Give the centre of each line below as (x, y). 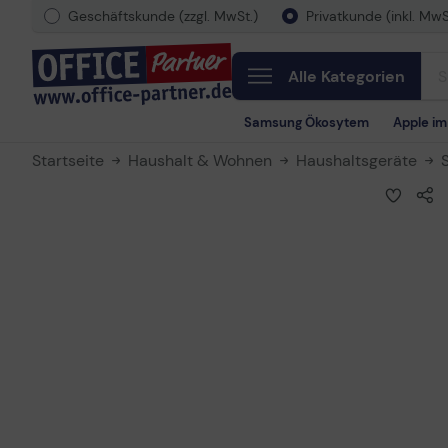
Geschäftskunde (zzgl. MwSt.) (163, 16)
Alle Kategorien (346, 76)
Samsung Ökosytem (306, 122)
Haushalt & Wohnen (200, 160)
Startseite (68, 160)
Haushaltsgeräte (356, 160)
